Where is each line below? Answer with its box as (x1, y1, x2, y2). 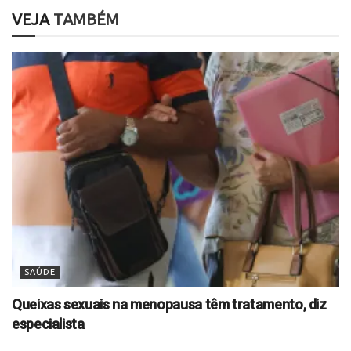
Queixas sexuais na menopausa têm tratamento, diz (12, 295, 327, 313)
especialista (12, 315, 85, 332)
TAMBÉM (49, 10, 119, 29)
